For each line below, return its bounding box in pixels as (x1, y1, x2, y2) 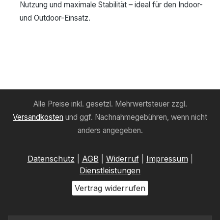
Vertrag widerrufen (75, 183, 145, 193)
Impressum (146, 154, 188, 164)
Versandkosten (13, 112, 63, 122)
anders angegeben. (77, 126, 143, 136)
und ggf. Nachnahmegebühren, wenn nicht (63, 112, 207, 122)
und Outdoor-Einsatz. (20, 13, 91, 23)
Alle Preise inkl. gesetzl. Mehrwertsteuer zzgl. (33, 99, 187, 109)
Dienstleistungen (80, 165, 140, 176)
